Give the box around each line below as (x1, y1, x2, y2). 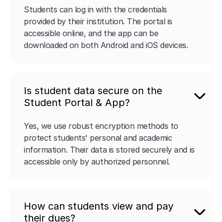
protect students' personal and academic (24, 132, 172, 143)
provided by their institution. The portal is (24, 16, 172, 27)
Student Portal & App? (24, 96, 130, 109)
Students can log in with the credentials (24, 4, 167, 15)
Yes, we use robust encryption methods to (24, 120, 178, 131)
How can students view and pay (24, 200, 174, 213)
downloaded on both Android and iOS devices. (24, 40, 188, 51)
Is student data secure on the (24, 84, 163, 97)
